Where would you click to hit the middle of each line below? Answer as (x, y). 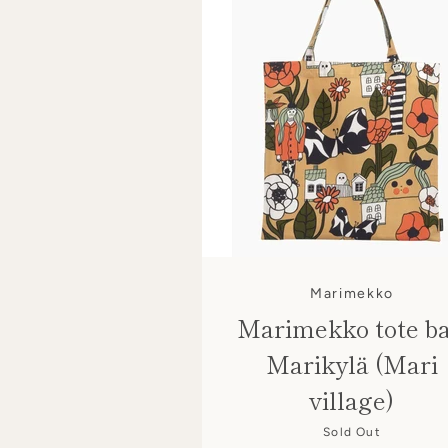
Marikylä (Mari (351, 363)
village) (352, 399)
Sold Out (352, 431)
